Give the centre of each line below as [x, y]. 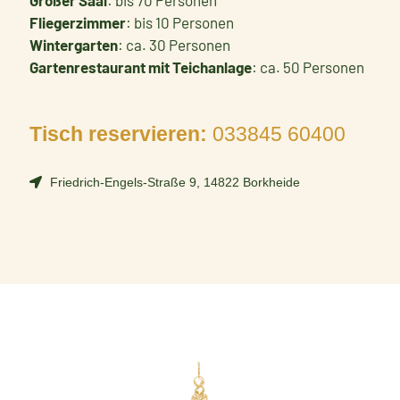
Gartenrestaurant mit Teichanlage [141, 67]
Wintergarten [74, 44]
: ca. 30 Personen [174, 44]
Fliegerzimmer [78, 22]
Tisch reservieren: [118, 134]
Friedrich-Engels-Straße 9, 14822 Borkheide [175, 182]
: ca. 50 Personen [308, 67]
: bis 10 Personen [180, 22]
